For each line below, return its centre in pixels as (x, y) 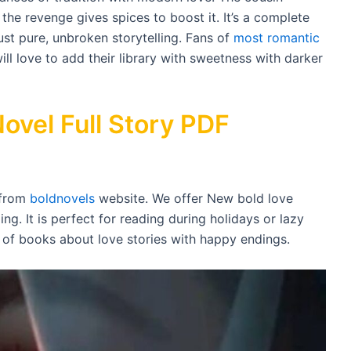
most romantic (277, 37)
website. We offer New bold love (194, 199)
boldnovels (62, 199)
